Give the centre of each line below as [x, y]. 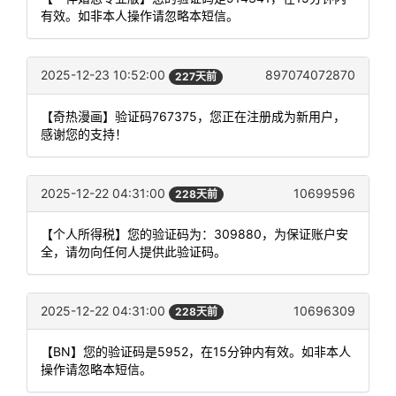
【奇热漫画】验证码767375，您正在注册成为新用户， [193, 116]
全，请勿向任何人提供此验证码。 [133, 251]
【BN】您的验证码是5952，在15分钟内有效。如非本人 [196, 351]
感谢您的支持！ [84, 133]
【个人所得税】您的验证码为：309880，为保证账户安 [194, 233]
